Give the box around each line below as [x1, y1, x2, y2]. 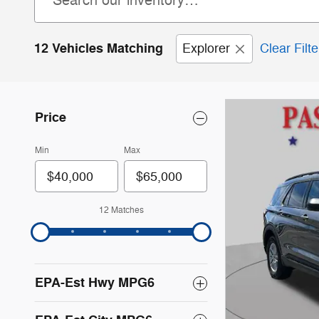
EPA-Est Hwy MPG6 [35, 274, 155, 291]
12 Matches [98, 204, 144, 216]
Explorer [182, 41, 230, 56]
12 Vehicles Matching [34, 40, 163, 57]
